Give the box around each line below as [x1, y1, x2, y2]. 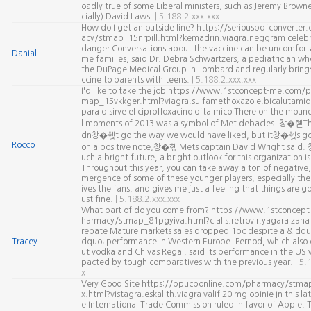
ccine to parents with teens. [81, 76, 192, 84]
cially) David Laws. [81, 12, 155, 21]
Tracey [11, 237, 37, 246]
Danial [11, 49, 37, 58]
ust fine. [81, 195, 115, 203]
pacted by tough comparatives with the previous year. [81, 258, 295, 267]
